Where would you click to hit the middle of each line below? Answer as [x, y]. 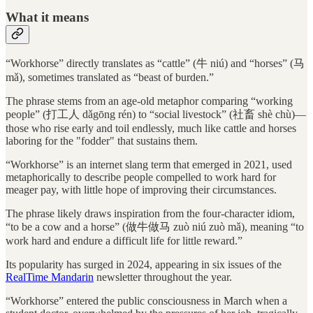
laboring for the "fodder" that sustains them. [102, 141]
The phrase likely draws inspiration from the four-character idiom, [150, 214]
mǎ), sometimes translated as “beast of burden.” [110, 78]
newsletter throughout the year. [163, 277]
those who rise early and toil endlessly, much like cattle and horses [151, 129]
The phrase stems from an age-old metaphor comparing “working [149, 101]
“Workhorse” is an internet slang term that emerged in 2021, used [149, 165]
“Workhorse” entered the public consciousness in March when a [146, 301]
